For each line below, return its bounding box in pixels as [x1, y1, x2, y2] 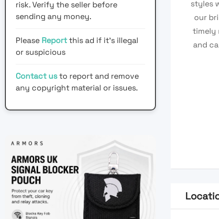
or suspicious [16, 47, 66, 58]
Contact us [16, 71, 57, 82]
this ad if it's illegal [69, 35, 138, 46]
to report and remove [57, 71, 139, 82]
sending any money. [16, 11, 91, 22]
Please [16, 35, 42, 46]
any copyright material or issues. [16, 83, 138, 93]
